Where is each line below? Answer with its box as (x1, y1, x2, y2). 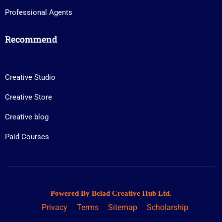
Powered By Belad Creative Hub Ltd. (51, 189, 171, 197)
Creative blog (5, 112, 49, 121)
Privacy (41, 203, 67, 212)
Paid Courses (5, 132, 49, 141)
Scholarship (146, 203, 188, 212)
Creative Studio (5, 73, 55, 82)
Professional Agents (5, 8, 72, 17)
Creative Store (5, 93, 52, 102)
